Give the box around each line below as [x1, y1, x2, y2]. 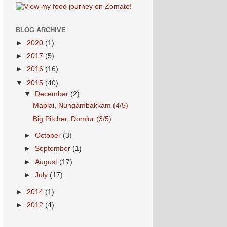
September [35, 145, 73, 153]
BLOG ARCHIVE [16, 26, 66, 34]
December [35, 90, 71, 98]
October [35, 132, 63, 139]
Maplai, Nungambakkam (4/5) [32, 102, 128, 109]
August [35, 158, 60, 166]
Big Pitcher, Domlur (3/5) [32, 115, 111, 123]
